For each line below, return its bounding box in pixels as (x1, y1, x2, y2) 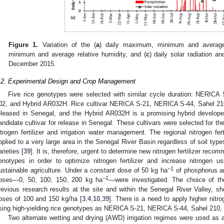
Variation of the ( (38, 41, 96, 49)
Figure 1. (8, 41, 38, 49)
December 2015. (8, 60, 56, 68)
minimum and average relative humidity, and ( (8, 50, 146, 58)
